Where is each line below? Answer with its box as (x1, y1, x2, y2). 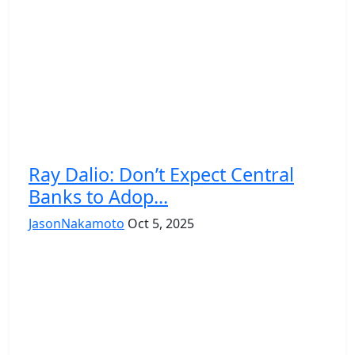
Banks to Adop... (29, 183, 168, 209)
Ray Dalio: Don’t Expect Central (29, 161, 294, 187)
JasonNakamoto (29, 214, 124, 232)
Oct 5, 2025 (128, 214, 194, 232)
